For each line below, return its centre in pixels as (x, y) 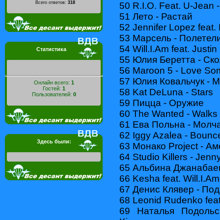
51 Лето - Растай (156, 16)
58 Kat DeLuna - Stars (166, 92)
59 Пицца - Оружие (162, 103)
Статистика (51, 49)
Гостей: (52, 88)
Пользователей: (52, 94)
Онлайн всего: (52, 82)
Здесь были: (54, 141)
